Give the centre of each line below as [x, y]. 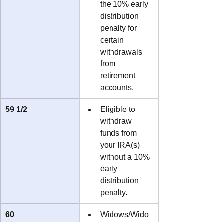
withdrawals [122, 52]
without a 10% [126, 157]
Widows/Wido [124, 214]
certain [113, 40]
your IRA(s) [121, 145]
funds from [119, 133]
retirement [119, 75]
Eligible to [119, 109]
